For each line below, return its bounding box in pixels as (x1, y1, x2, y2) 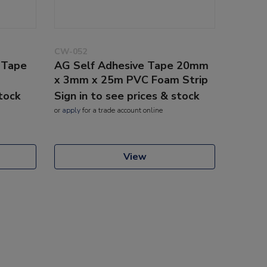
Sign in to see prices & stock (54, 88, 199, 103)
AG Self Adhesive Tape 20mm (54, 58, 209, 73)
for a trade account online (80, 105, 163, 115)
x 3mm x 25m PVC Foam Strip (54, 72, 208, 87)
